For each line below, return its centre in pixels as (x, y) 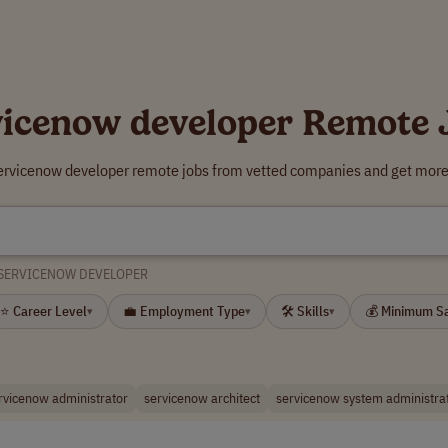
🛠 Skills (305, 311)
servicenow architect (202, 398)
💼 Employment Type (184, 311)
